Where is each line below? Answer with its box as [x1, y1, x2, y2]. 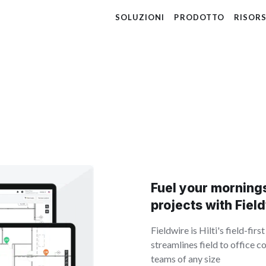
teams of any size [151, 253, 220, 264]
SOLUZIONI [115, 12, 165, 22]
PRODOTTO [174, 12, 224, 22]
